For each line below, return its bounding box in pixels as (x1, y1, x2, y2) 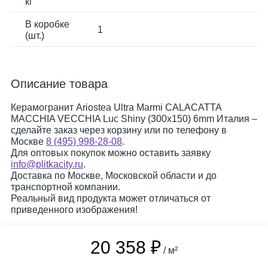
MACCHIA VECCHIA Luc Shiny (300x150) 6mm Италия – (11, 114, 257, 124)
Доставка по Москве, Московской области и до (11, 170, 217, 181)
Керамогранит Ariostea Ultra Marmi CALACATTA (11, 102, 221, 112)
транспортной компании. (11, 182, 120, 192)
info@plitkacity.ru (11, 159, 83, 169)
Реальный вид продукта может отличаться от (11, 193, 211, 203)
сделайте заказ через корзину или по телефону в (11, 125, 227, 135)
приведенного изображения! (11, 205, 138, 215)
